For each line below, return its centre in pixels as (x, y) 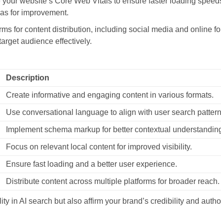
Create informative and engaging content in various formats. (110, 95)
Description (28, 78)
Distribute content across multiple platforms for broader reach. (113, 181)
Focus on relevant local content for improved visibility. (99, 147)
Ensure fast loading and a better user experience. (92, 164)
